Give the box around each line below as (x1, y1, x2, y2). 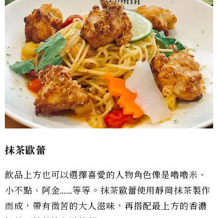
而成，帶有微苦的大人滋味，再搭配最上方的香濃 (5, 200, 207, 212)
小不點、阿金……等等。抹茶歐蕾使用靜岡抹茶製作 (5, 185, 211, 196)
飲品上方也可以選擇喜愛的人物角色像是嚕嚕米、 (5, 169, 207, 181)
